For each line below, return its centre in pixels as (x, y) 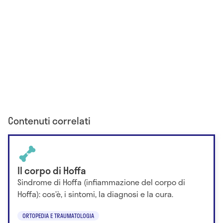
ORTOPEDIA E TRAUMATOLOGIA (58, 215)
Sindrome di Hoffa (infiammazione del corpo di (101, 182)
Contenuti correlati (49, 121)
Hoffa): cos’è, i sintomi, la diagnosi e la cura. (95, 194)
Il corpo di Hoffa (52, 171)
